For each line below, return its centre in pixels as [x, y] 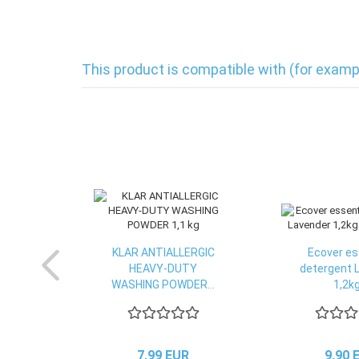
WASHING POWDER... [163, 284]
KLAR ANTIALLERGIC [163, 252]
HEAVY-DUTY [163, 268]
